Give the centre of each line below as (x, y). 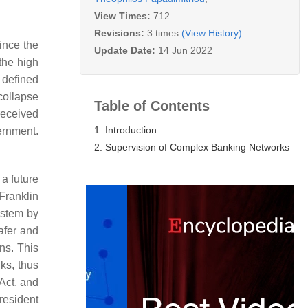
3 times (163, 33)
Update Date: (126, 50)
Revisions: (121, 33)
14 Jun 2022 (185, 50)
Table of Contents (152, 106)
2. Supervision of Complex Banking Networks (192, 147)
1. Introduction (125, 130)
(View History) (212, 33)
